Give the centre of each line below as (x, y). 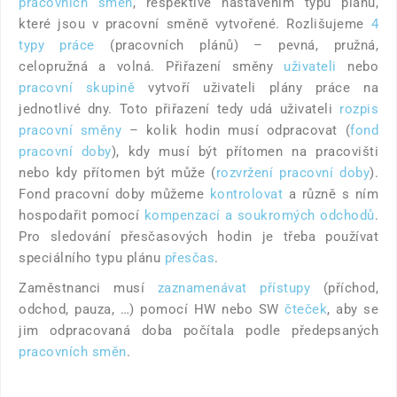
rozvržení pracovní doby (293, 173)
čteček (306, 309)
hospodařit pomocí (82, 215)
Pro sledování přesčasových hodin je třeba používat (198, 237)
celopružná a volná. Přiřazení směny (152, 66)
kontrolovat (246, 194)
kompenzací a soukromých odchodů (259, 215)
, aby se (353, 309)
